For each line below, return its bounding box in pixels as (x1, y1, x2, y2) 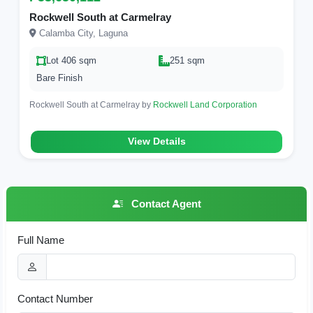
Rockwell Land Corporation (153, 100, 257, 110)
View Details (127, 136, 186, 147)
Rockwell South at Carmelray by (29, 100, 153, 110)
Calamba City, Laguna (36, 28, 128, 38)
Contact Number (17, 293, 93, 305)
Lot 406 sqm (46, 55, 96, 66)
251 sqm (170, 55, 205, 66)
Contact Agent (128, 198, 201, 210)
